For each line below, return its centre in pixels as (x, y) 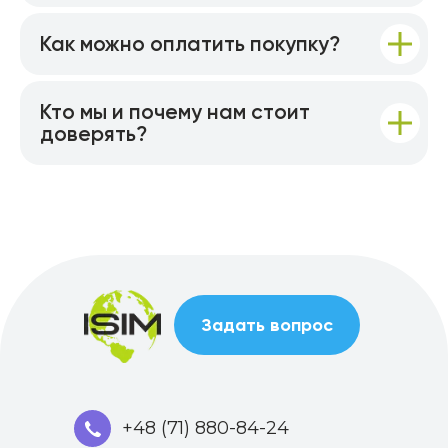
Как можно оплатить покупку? (190, 43)
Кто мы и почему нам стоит (175, 111)
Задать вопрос (267, 324)
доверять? (93, 133)
